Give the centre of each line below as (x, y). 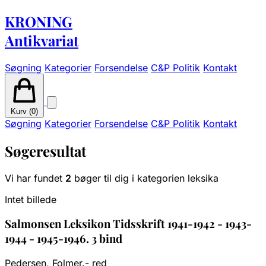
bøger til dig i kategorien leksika (145, 178)
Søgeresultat (45, 151)
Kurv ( (21, 111)
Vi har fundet (35, 178)
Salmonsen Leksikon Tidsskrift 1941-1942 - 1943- (128, 224)
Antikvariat (42, 40)
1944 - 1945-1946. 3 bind (64, 239)
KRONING (39, 21)
